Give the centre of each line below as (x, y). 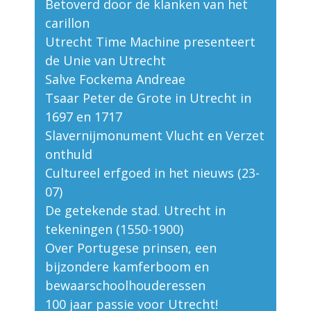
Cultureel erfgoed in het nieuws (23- (152, 173)
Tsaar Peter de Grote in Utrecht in (148, 98)
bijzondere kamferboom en (127, 267)
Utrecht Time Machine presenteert (150, 42)
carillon (67, 23)
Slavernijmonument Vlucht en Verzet (155, 136)
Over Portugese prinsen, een (131, 248)
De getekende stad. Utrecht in (135, 211)
